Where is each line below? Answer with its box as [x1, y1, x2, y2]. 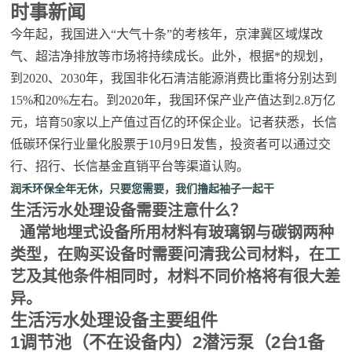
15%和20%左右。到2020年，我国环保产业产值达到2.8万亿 [10, 93, 336, 107]
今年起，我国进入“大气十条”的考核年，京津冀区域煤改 [10, 27, 324, 41]
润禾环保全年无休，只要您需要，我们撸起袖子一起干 [10, 182, 275, 195]
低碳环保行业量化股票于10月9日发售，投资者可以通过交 [10, 137, 332, 151]
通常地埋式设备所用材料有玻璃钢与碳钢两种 [10, 224, 335, 241]
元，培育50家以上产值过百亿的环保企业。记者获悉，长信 [10, 115, 338, 129]
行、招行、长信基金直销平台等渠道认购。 [10, 159, 250, 173]
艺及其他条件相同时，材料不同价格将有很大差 [10, 268, 341, 285]
